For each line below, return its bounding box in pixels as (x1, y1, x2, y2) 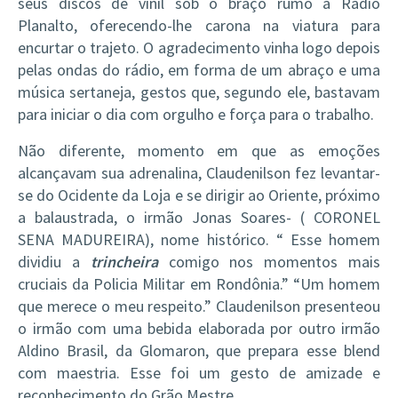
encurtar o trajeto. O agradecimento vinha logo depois (18, 37, 380, 58)
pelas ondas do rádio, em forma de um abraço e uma (18, 60, 380, 80)
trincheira (90, 251, 158, 272)
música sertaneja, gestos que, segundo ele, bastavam (18, 82, 380, 102)
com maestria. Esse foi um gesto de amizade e (18, 362, 380, 383)
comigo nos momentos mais (157, 251, 381, 272)
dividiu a (18, 251, 91, 272)
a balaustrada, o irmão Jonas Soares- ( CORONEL (18, 207, 380, 227)
